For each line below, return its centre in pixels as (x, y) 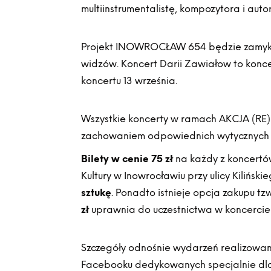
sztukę (96, 193)
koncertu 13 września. (129, 81)
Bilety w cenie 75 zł (127, 159)
